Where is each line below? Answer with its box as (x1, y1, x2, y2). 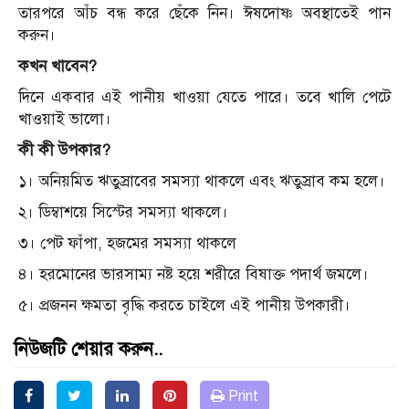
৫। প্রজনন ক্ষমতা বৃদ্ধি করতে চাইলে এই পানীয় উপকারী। (18, 296, 351, 316)
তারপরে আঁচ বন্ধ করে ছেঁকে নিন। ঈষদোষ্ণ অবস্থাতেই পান (18, 4, 391, 24)
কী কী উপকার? (18, 141, 110, 161)
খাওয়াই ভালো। (18, 110, 111, 130)
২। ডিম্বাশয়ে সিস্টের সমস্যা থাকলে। (18, 203, 228, 223)
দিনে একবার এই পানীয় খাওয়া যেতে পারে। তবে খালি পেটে (18, 88, 391, 108)
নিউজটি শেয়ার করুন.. (14, 338, 163, 362)
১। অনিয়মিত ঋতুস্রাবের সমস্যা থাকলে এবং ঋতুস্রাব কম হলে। (18, 172, 385, 192)
